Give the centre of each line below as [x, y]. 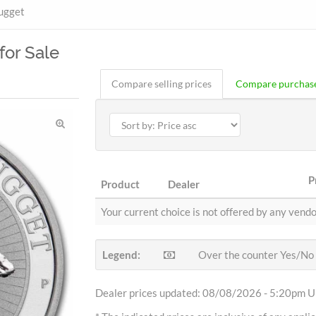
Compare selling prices [161, 84]
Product [120, 184]
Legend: [121, 255]
